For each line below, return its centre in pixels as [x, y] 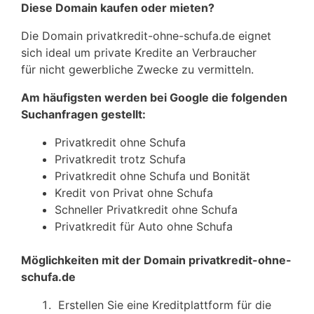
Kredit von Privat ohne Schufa [134, 193]
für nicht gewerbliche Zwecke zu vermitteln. [137, 70]
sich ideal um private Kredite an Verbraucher [139, 53]
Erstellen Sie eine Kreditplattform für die [163, 305]
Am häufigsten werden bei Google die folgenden [154, 98]
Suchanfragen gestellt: [83, 115]
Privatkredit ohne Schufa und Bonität [152, 176]
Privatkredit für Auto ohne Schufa [144, 227]
